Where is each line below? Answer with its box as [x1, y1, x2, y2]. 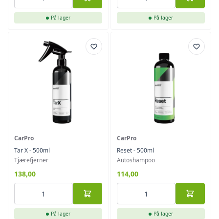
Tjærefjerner [14, 156, 48, 165]
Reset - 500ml [117, 146, 154, 155]
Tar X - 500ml [14, 146, 50, 155]
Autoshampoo [117, 156, 155, 165]
